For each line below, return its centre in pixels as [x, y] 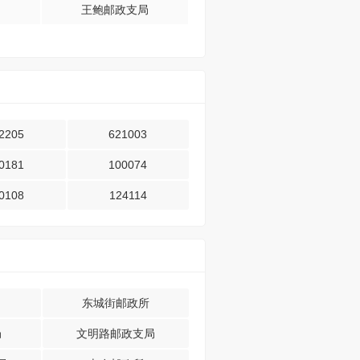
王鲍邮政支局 [115, 10]
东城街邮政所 [116, 303]
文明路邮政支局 [116, 333]
